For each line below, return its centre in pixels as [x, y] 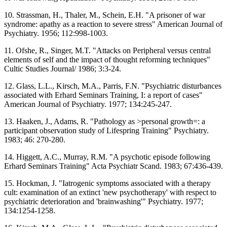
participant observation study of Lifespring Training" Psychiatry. [106, 130]
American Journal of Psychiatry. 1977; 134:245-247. [88, 104]
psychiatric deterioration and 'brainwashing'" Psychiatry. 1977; [104, 201]
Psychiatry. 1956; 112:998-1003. [56, 33]
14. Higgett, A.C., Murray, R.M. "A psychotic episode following [107, 157]
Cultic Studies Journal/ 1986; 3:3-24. [63, 68]
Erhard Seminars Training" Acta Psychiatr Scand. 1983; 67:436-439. [113, 166]
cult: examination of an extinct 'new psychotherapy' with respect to [110, 192]
